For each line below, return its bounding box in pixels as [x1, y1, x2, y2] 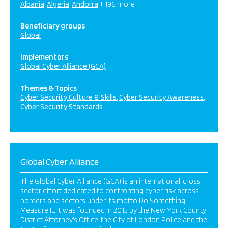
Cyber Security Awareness [119, 93, 204, 102]
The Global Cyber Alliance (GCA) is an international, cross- [20, 177, 204, 186]
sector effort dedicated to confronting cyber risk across [20, 186, 199, 195]
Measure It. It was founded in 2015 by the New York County [20, 206, 206, 215]
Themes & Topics [20, 83, 77, 93]
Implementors [20, 52, 68, 62]
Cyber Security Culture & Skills [20, 93, 117, 102]
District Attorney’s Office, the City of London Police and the [20, 215, 207, 224]
